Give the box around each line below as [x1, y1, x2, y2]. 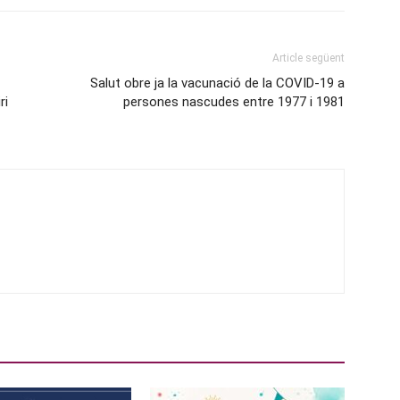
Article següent [272, 52, 345, 64]
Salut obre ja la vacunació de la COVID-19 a [90, 75, 345, 91]
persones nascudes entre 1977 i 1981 [123, 94, 345, 110]
